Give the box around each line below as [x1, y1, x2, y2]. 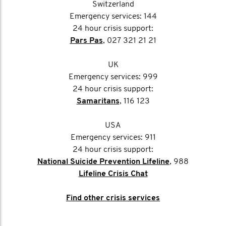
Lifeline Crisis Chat [78, 170, 148, 178]
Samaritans [76, 97, 120, 105]
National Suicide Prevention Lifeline [37, 158, 169, 166]
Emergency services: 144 [69, 13, 157, 21]
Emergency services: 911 [70, 134, 156, 142]
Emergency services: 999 [68, 73, 158, 81]
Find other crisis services [66, 194, 160, 202]
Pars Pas [70, 37, 103, 45]
